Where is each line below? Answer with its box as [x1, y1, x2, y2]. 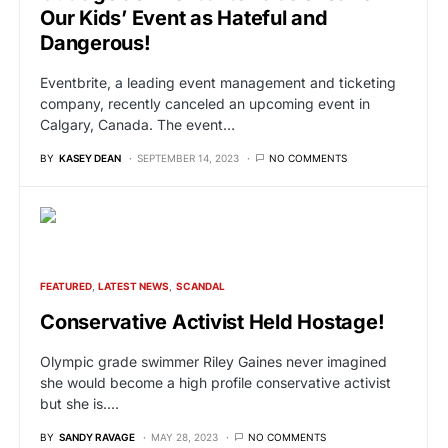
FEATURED [40, 280, 92, 293]
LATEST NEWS [98, 280, 170, 293]
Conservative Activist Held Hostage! [40, 310, 385, 335]
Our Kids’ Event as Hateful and [40, 6, 328, 31]
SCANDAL [175, 280, 225, 293]
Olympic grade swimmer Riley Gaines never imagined [40, 353, 387, 371]
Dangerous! [40, 31, 151, 56]
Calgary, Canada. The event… [40, 116, 235, 134]
